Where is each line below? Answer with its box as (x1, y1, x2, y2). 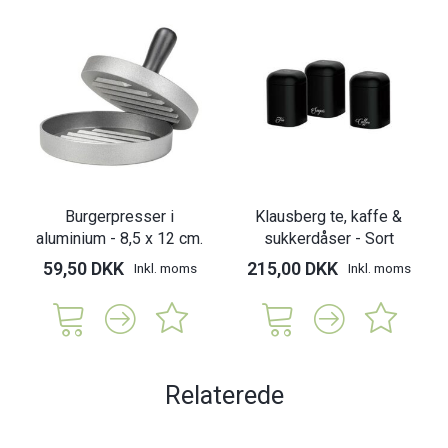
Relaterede (164, 379, 284, 410)
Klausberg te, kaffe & (255, 206, 402, 226)
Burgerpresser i (65, 206, 174, 226)
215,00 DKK (246, 257, 338, 279)
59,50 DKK (42, 257, 124, 279)
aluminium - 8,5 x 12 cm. (36, 228, 203, 248)
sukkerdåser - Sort (263, 228, 394, 248)
